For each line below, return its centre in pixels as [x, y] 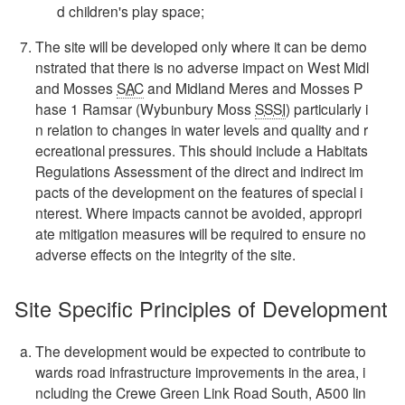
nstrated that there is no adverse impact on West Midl [202, 66]
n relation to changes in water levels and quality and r [202, 129]
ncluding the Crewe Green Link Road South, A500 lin [201, 392]
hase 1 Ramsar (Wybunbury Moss [146, 108]
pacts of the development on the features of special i [199, 191]
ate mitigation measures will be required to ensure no [201, 233]
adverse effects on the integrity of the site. [166, 254]
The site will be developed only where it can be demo [202, 46]
